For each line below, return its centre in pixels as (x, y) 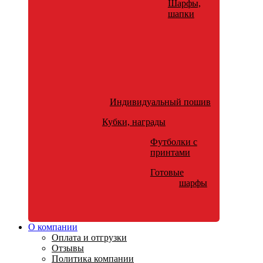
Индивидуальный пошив (160, 102)
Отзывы (68, 248)
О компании (53, 227)
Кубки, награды (134, 122)
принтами (170, 153)
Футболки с (173, 142)
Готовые (167, 173)
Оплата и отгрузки (89, 237)
